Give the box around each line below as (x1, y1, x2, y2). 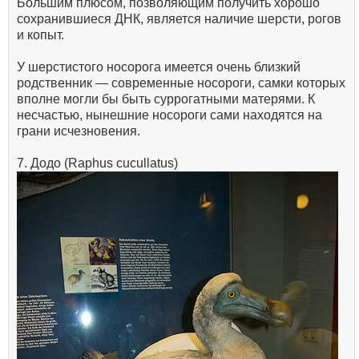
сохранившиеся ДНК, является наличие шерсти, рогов (17, 11, 341, 26)
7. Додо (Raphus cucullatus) (17, 155, 178, 170)
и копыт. (17, 27, 64, 42)
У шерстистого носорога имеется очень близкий (17, 59, 301, 74)
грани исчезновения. (17, 123, 140, 138)
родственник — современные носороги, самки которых (17, 75, 345, 90)
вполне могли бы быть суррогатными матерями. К (17, 91, 315, 106)
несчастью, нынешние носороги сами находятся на (17, 107, 322, 122)
